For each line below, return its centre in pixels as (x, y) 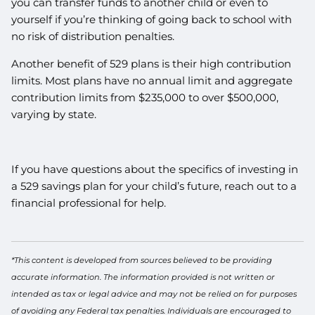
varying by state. (56, 114)
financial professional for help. (90, 202)
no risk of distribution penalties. (95, 36)
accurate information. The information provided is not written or (143, 277)
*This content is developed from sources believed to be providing (142, 261)
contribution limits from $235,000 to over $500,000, (145, 97)
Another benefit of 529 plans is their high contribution (152, 63)
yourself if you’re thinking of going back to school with (152, 19)
